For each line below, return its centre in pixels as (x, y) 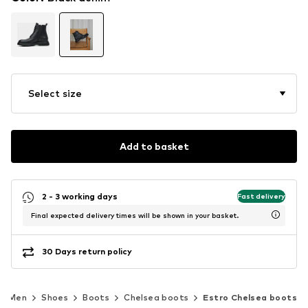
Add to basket (154, 146)
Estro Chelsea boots (250, 297)
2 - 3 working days (80, 197)
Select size (55, 93)
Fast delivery (261, 196)
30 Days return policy (87, 252)
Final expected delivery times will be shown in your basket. (135, 215)
